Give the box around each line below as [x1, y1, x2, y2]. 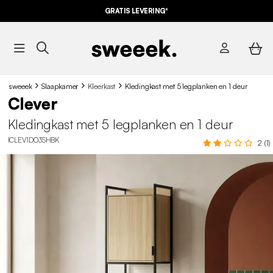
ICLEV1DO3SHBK [7, 135, 60, 144]
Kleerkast [88, 81, 116, 91]
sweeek [9, 81, 32, 91]
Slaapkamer [41, 81, 79, 91]
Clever [7, 94, 58, 114]
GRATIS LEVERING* [105, 7, 168, 15]
